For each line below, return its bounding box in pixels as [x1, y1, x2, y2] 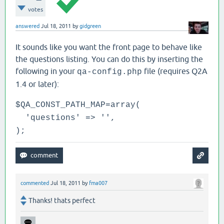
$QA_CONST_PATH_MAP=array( [15, 100, 140, 109]
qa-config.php [77, 67, 142, 76]
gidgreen [79, 23, 101, 29]
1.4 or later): [15, 79, 59, 88]
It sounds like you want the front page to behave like [15, 42, 202, 51]
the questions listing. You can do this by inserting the [15, 54, 203, 63]
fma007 [89, 180, 107, 186]
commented [20, 180, 49, 186]
